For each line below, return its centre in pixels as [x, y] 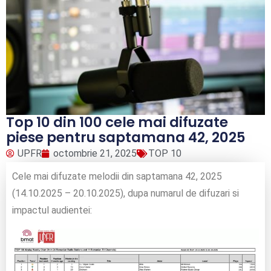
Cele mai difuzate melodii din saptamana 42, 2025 [117, 176]
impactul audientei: [52, 210]
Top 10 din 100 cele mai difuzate [117, 122]
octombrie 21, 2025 [95, 153]
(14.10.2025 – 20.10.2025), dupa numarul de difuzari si [126, 193]
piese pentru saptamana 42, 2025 [126, 137]
